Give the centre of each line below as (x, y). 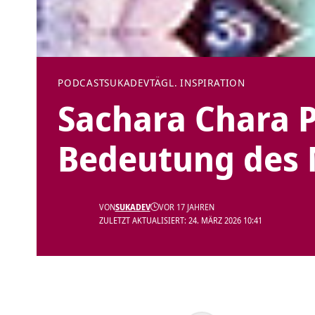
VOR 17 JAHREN (186, 207)
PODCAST (81, 83)
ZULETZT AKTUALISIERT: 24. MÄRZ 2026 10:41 (180, 221)
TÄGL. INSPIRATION (197, 83)
